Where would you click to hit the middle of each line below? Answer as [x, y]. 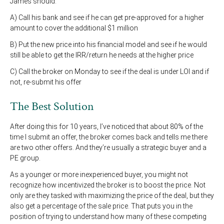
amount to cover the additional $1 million [74, 28]
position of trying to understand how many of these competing [108, 217]
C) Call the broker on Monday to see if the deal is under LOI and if [109, 72]
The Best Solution [52, 106]
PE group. [26, 158]
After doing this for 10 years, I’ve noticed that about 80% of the [106, 127]
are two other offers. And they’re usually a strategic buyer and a [108, 148]
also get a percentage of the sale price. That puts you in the [101, 206]
